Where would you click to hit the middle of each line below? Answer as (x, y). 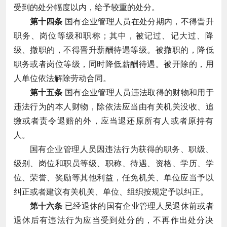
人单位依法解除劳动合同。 (62, 78)
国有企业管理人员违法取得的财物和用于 (138, 92)
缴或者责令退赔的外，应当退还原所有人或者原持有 (113, 121)
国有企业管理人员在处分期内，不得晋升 (138, 21)
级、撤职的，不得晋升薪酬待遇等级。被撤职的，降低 (113, 50)
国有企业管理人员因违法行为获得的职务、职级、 (122, 149)
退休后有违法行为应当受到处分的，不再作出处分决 (113, 220)
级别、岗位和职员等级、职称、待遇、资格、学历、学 (113, 163)
